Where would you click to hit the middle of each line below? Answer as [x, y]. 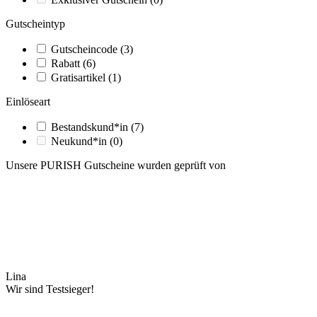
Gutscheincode [86, 49]
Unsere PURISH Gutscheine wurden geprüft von [116, 165]
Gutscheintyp [35, 23]
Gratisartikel [80, 77]
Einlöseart [28, 101]
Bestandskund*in [91, 127]
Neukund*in [80, 141]
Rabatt [67, 63]
